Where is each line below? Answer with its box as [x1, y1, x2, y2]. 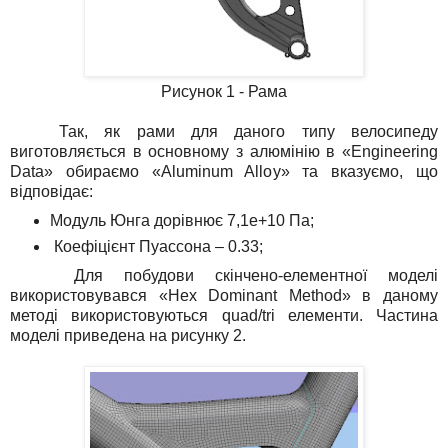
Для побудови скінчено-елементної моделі [10, 267, 438, 284]
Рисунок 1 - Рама [161, 83, 287, 101]
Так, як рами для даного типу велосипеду [10, 123, 438, 141]
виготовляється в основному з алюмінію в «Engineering [10, 143, 438, 161]
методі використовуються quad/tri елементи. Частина [10, 307, 438, 324]
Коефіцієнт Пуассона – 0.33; [49, 238, 263, 256]
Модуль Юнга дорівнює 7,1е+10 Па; [49, 212, 314, 230]
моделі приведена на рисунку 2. [10, 327, 246, 344]
